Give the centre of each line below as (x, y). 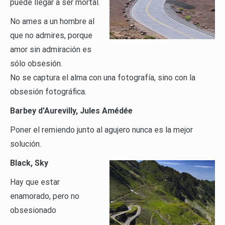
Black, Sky (29, 163)
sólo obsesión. (36, 64)
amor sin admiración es (51, 50)
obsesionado (33, 210)
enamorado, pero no (45, 196)
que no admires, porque (51, 36)
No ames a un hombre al (52, 22)
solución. (26, 144)
